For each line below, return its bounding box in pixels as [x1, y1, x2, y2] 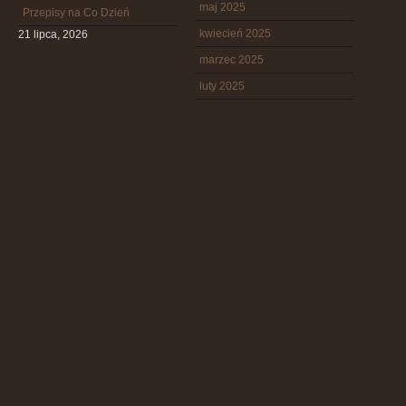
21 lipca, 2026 [18, 28, 88, 41]
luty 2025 [199, 80, 245, 92]
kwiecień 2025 [199, 27, 271, 40]
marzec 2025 [199, 53, 264, 66]
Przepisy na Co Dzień [23, 6, 130, 19]
